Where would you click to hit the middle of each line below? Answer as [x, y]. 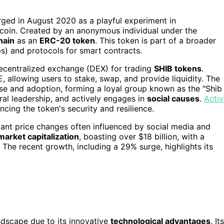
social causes [173, 99]
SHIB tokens [178, 69]
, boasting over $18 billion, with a [142, 137]
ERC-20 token [67, 41]
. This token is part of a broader [155, 41]
